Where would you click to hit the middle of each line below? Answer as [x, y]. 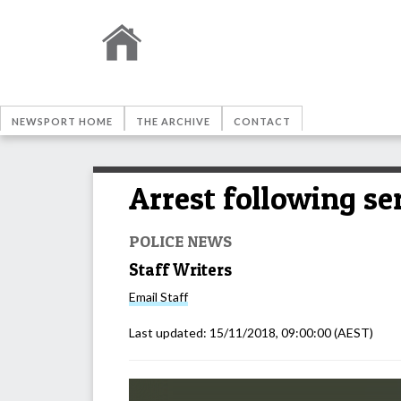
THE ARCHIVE [173, 121]
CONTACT [262, 121]
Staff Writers [180, 269]
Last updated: [169, 333]
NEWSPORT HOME [62, 121]
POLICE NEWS [180, 240]
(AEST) [352, 333]
